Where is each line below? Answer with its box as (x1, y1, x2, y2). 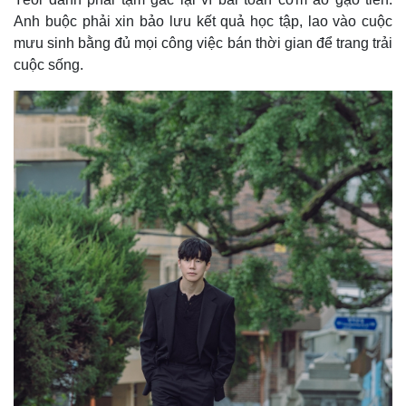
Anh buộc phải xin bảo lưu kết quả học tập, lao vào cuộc (14, 13, 392, 29)
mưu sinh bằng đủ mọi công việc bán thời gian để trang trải (14, 34, 392, 51)
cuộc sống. (14, 56, 83, 72)
